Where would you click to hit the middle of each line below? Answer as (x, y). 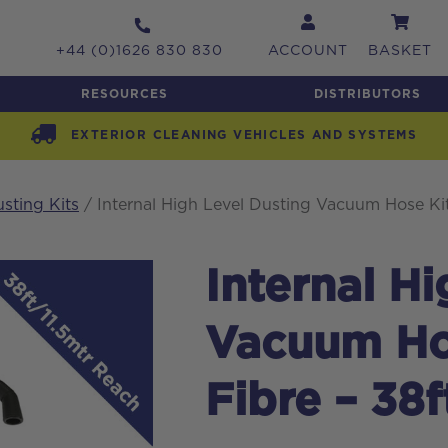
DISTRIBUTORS (367, 94)
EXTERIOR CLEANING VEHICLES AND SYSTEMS (241, 135)
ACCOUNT (308, 51)
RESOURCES (125, 94)
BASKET (400, 51)
